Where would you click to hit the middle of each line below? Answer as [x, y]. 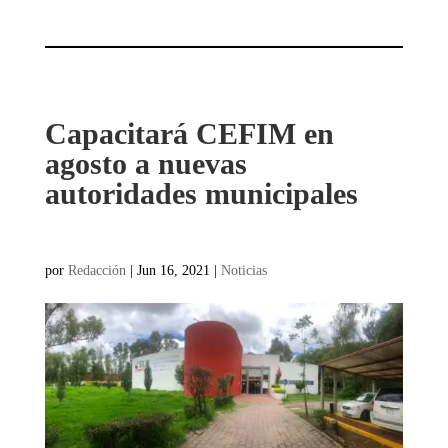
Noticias [243, 270]
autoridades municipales [201, 193]
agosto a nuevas [145, 163]
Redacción [96, 270]
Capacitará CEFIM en [189, 133]
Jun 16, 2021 [173, 270]
